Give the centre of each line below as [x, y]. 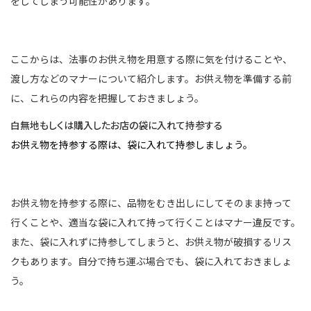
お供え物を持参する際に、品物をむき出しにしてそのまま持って [151, 203]
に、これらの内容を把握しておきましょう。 [107, 98]
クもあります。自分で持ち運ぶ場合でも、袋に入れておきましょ [151, 261]
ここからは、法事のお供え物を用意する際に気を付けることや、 [151, 59]
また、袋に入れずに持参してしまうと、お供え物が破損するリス [151, 242]
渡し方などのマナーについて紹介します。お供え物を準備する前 [151, 78]
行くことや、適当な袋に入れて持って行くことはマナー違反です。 [155, 222]
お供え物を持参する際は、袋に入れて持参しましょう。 [132, 145]
